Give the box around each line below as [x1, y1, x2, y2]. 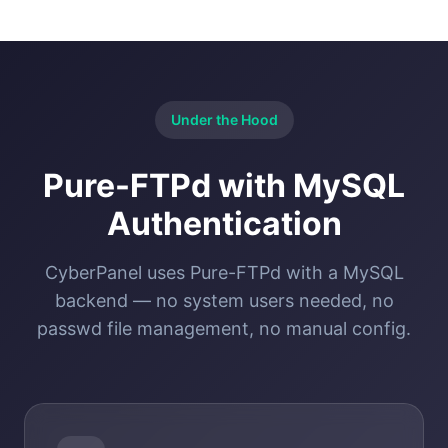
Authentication [106, 203, 342, 243]
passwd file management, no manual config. [37, 317, 411, 339]
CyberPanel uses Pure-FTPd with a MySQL [44, 261, 404, 283]
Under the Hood [170, 110, 278, 128]
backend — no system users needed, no [54, 289, 394, 311]
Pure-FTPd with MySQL [43, 165, 405, 205]
